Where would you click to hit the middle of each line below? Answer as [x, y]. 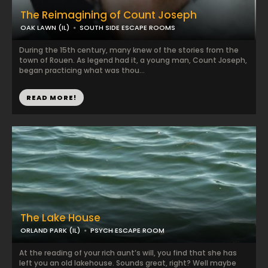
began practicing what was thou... [82, 70]
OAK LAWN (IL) [45, 28]
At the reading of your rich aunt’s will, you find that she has [128, 253]
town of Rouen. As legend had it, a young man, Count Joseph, [133, 60]
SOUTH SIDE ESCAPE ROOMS [127, 28]
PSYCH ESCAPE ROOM [127, 230]
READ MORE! [51, 98]
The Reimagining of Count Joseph [109, 15]
